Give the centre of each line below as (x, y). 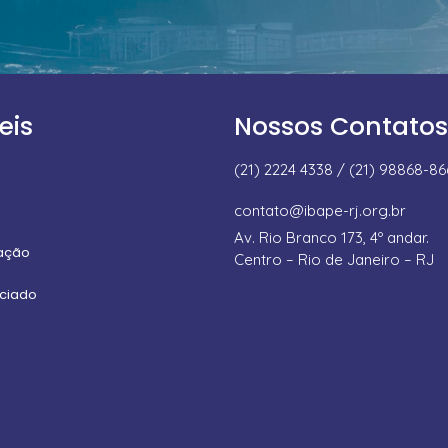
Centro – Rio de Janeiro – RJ (334, 260)
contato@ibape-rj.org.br (320, 211)
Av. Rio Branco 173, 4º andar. (331, 238)
